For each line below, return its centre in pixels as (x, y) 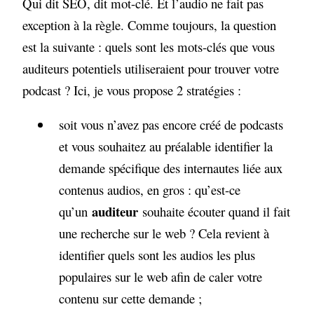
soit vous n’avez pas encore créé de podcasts (171, 125)
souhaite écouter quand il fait (214, 212)
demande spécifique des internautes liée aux (170, 168)
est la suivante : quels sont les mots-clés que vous (149, 46)
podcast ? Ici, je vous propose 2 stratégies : (132, 90)
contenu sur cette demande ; (130, 299)
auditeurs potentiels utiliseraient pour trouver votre (151, 68)
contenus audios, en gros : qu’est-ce (149, 190)
